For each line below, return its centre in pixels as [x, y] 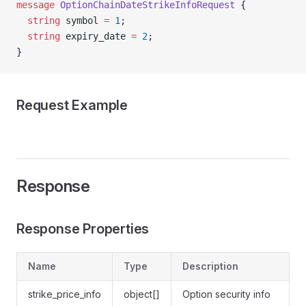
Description [210, 266]
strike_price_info [65, 294]
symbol [82, 20]
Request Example [72, 105]
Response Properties [83, 229]
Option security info [226, 294]
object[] [142, 294]
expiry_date [96, 36]
